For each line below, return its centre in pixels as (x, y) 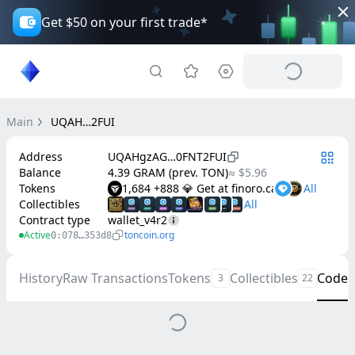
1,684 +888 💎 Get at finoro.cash (206, 188)
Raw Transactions (115, 278)
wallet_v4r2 (137, 220)
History (41, 278)
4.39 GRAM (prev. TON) (168, 172)
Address (41, 157)
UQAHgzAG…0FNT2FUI (167, 157)
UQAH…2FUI (83, 122)
